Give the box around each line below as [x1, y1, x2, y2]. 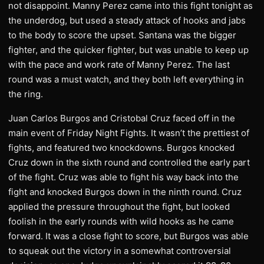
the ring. [8, 88, 43, 100]
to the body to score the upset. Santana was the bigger [8, 29, 236, 41]
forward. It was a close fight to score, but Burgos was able [8, 230, 249, 242]
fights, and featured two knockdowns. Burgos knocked [8, 142, 235, 153]
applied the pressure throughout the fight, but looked [8, 201, 230, 212]
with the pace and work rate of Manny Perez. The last [8, 59, 230, 70]
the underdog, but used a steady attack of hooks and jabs [8, 15, 246, 26]
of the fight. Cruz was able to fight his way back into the [8, 171, 239, 183]
